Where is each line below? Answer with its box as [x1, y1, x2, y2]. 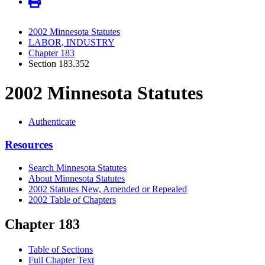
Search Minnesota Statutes [28, 162, 127, 173]
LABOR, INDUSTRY [28, 37, 115, 48]
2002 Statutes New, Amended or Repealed [28, 183, 187, 194]
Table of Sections [28, 244, 93, 255]
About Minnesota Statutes [28, 173, 125, 183]
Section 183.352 [28, 59, 89, 69]
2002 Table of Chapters [28, 194, 116, 205]
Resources [5, 138, 53, 151]
